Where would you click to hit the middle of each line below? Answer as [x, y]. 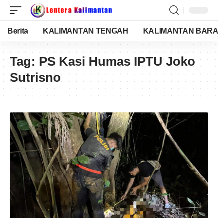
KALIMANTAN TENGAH [86, 31]
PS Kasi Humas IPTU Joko [117, 61]
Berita [18, 31]
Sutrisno [35, 77]
